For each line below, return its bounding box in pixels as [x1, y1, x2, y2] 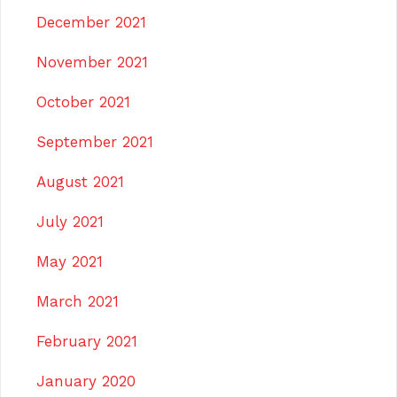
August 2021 [36, 173, 124, 191]
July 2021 [36, 213, 104, 231]
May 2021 [36, 253, 103, 271]
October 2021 [36, 93, 130, 112]
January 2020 [36, 372, 136, 391]
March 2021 [36, 292, 119, 311]
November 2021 [36, 53, 148, 72]
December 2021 [36, 13, 146, 32]
